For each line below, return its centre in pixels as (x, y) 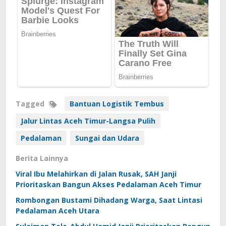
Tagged (31, 103)
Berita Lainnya (42, 158)
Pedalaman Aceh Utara (58, 210)
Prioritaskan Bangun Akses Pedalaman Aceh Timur (108, 184)
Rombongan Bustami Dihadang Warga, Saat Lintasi (109, 200)
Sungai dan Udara (107, 138)
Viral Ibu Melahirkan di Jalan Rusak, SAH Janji (96, 174)
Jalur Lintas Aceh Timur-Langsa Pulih (88, 121)
